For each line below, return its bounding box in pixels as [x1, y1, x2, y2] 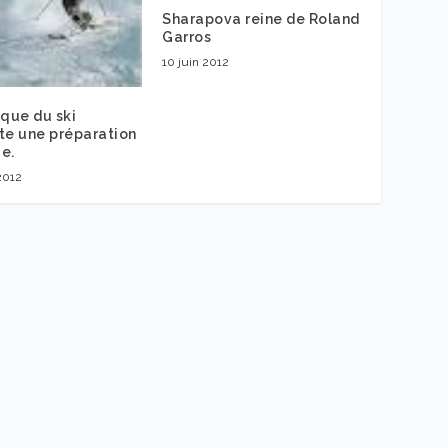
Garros [162, 28, 211, 45]
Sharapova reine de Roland [162, 10, 360, 27]
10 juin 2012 [162, 54, 229, 69]
